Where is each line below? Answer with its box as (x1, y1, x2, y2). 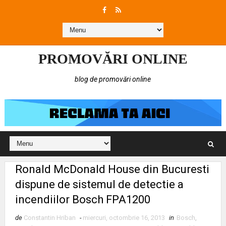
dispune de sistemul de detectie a (15, 178, 184, 191)
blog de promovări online (75, 75, 151, 83)
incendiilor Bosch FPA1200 (15, 193, 150, 206)
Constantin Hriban (23, 214, 76, 222)
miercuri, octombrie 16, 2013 (82, 214, 165, 222)
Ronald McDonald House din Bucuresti (15, 163, 209, 176)
